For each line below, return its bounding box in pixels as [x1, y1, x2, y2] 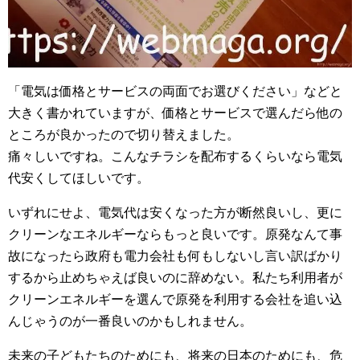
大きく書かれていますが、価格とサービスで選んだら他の [8, 106, 342, 121]
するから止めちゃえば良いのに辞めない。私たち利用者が [8, 271, 342, 285]
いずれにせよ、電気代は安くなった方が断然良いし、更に [8, 206, 342, 220]
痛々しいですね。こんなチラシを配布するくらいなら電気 [8, 149, 342, 164]
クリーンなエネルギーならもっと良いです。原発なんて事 [8, 227, 342, 242]
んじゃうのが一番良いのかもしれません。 [8, 314, 252, 329]
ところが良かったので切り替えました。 [8, 128, 239, 142]
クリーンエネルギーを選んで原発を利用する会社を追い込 [8, 292, 342, 307]
